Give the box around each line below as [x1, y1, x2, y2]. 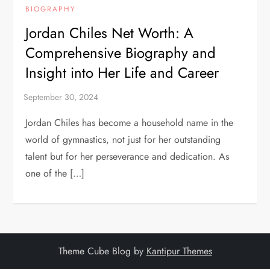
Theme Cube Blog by [58, 244, 146, 259]
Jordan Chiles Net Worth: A [25, 22, 194, 44]
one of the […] [25, 166, 85, 181]
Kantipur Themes [146, 244, 212, 259]
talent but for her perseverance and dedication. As [25, 149, 230, 164]
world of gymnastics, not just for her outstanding [25, 133, 221, 147]
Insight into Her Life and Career [25, 62, 219, 84]
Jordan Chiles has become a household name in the [25, 116, 234, 130]
